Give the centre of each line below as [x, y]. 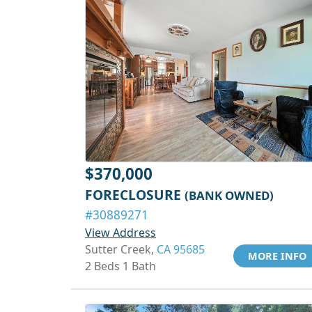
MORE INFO [277, 256]
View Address [120, 233]
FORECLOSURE [135, 195]
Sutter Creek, [121, 249]
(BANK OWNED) [229, 195]
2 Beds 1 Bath [120, 266]
